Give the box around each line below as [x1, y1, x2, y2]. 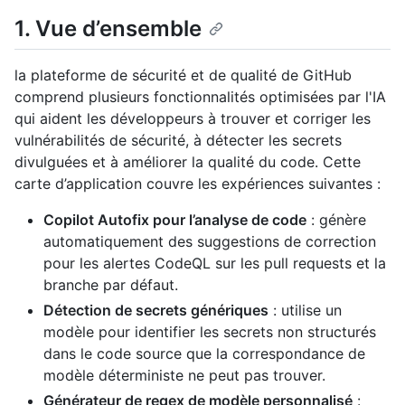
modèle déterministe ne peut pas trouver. [43, 366, 325, 385]
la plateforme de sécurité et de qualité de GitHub [14, 66, 352, 85]
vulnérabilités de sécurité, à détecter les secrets [14, 131, 342, 150]
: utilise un [268, 301, 342, 320]
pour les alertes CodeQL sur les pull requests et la [43, 254, 386, 273]
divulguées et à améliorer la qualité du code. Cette [14, 153, 361, 172]
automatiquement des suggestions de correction [43, 232, 376, 251]
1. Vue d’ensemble [14, 15, 202, 42]
